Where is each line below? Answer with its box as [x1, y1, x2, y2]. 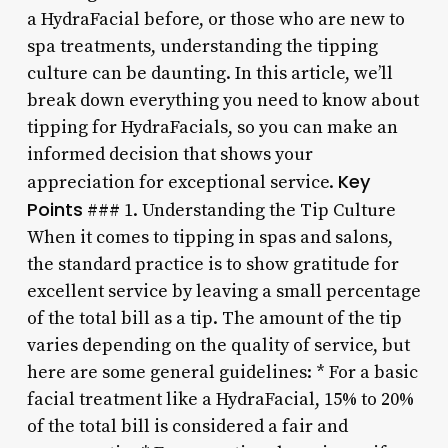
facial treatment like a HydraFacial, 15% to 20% [26, 387, 414, 411]
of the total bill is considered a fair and [26, 414, 348, 438]
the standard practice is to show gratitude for [26, 252, 399, 276]
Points [26, 196, 83, 222]
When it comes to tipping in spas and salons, [26, 225, 393, 249]
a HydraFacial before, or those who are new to [26, 7, 405, 31]
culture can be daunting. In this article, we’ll [26, 61, 393, 85]
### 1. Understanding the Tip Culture [82, 198, 396, 222]
